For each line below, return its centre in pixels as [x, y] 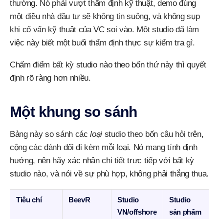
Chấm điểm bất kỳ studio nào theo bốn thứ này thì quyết [108, 65]
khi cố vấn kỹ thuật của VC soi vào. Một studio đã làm [105, 30]
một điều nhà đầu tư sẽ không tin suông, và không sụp [105, 16]
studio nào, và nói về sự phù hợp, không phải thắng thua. [109, 174]
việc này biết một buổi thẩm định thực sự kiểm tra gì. [103, 43]
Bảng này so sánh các [50, 134]
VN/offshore [137, 212]
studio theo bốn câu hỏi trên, [153, 134]
